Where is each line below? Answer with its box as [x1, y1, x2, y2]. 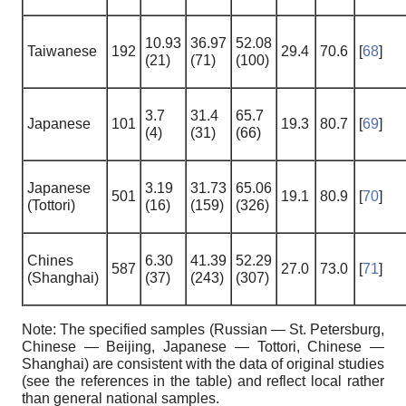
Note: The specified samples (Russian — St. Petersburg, [22, 322, 384, 338]
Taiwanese [27, 43, 97, 60]
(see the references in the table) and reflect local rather [22, 373, 384, 390]
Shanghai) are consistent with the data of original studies [22, 356, 384, 372]
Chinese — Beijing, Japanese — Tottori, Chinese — [22, 339, 384, 355]
